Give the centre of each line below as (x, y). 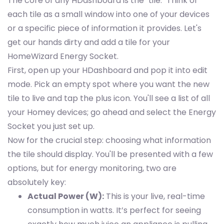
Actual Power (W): (66, 196)
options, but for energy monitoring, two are (92, 168)
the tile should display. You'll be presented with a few (110, 154)
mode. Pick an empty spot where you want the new (108, 84)
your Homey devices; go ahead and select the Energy (112, 112)
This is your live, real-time (154, 196)
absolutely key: (37, 182)
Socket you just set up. (51, 126)
